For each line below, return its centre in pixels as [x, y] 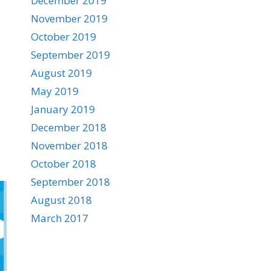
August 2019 [61, 73]
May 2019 [55, 91]
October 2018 [64, 164]
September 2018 [70, 182]
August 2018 [61, 200]
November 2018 [69, 145]
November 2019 [69, 18]
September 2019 [70, 55]
